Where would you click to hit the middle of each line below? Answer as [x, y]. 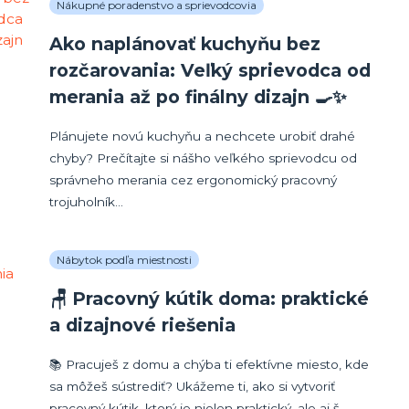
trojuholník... [87, 201]
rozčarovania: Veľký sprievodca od [210, 70]
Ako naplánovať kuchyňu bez [185, 43]
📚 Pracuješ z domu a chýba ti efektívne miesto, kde [210, 364]
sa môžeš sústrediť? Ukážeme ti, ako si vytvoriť [193, 386]
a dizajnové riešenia [143, 325]
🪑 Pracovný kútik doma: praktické [210, 298]
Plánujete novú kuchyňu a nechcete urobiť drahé [203, 136]
